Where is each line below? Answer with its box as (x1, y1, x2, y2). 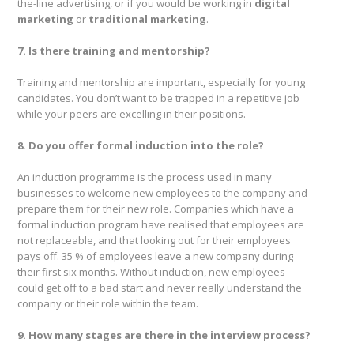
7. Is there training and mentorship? (17, 43, 210, 58)
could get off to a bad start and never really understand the (17, 281, 302, 296)
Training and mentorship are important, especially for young (17, 75, 305, 90)
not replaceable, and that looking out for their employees (17, 233, 291, 248)
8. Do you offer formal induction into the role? (17, 138, 264, 153)
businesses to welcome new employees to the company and (17, 186, 307, 201)
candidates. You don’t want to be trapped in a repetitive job (17, 91, 299, 106)
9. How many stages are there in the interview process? (17, 328, 311, 343)
